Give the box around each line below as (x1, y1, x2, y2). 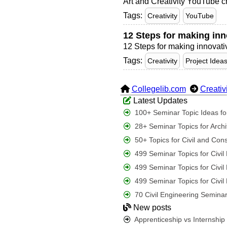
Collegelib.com (131, 85, 186, 93)
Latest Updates (131, 96, 187, 105)
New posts (131, 203, 171, 212)
